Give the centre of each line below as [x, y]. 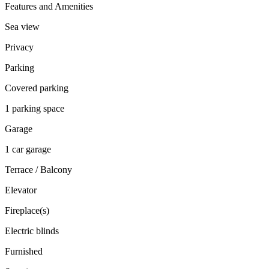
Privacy [19, 47]
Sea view [22, 26]
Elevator [21, 190]
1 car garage [28, 149]
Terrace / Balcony [38, 169]
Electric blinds [32, 231]
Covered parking [37, 88]
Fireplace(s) [27, 210]
